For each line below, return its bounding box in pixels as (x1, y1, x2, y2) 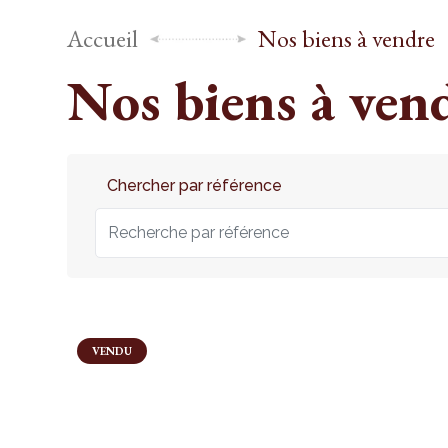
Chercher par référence (107, 175, 283, 195)
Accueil (67, 22, 139, 54)
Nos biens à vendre (258, 22, 436, 54)
